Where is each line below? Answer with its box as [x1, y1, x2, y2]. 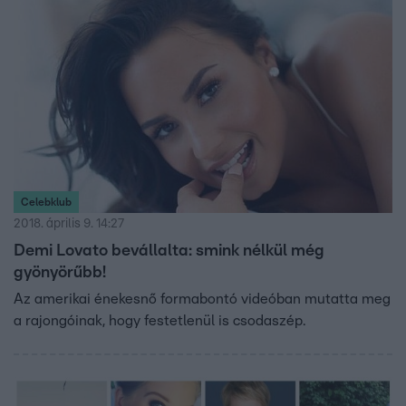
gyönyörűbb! [14, 264, 106, 281]
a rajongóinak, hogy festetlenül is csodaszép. [14, 313, 305, 328]
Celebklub [21, 196, 72, 208]
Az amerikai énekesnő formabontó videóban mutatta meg [14, 291, 391, 306]
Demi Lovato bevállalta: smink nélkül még [14, 242, 324, 259]
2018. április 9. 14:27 [14, 217, 124, 230]
